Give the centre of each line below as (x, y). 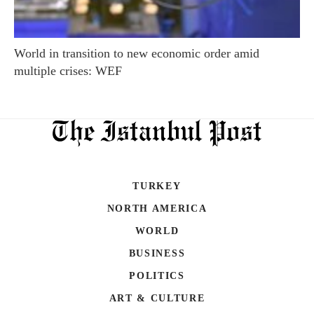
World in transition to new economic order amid (137, 53)
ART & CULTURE (157, 298)
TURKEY (157, 186)
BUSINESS (157, 253)
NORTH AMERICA (157, 208)
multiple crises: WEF (68, 70)
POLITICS (157, 275)
